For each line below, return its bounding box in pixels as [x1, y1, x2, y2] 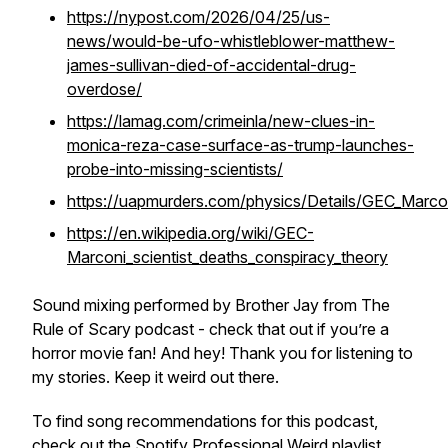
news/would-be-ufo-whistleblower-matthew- [67, 31, 395, 51]
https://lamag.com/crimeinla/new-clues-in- [67, 111, 375, 131]
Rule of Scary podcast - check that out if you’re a [32, 319, 389, 339]
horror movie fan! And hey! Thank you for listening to [32, 343, 413, 363]
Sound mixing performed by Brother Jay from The [32, 295, 390, 315]
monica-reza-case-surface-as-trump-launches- [67, 135, 414, 155]
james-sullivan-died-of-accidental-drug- [67, 55, 356, 75]
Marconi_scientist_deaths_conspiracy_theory [67, 247, 388, 267]
